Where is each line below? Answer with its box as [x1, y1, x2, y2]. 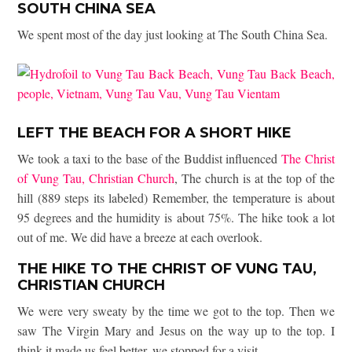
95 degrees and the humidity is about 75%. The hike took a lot [17, 208, 335, 225]
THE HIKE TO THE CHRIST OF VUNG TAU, [17, 259, 317, 277]
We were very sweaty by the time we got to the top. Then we [17, 302, 335, 319]
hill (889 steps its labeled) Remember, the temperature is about [17, 189, 335, 206]
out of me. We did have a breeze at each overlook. [17, 228, 263, 245]
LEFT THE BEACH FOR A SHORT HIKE [17, 123, 292, 141]
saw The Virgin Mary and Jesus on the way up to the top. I [17, 321, 335, 339]
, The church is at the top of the [174, 169, 335, 186]
